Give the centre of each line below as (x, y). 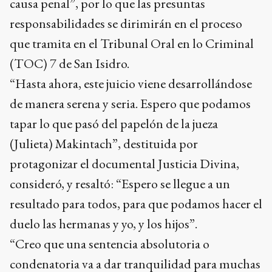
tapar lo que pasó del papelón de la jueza (114, 124)
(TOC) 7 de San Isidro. (70, 64)
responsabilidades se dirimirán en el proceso (126, 24)
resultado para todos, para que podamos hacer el (136, 204)
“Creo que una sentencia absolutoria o (110, 244)
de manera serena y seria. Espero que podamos (130, 104)
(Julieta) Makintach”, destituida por (104, 144)
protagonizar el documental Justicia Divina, (124, 164)
